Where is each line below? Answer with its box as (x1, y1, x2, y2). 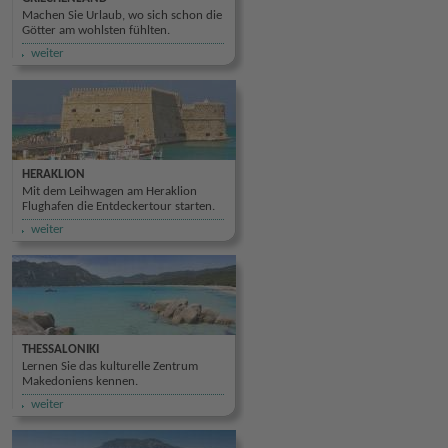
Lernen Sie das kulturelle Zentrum (22, 360, 198, 373)
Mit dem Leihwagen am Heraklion (22, 185, 197, 198)
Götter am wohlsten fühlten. (22, 24, 170, 37)
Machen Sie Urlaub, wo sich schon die (22, 9, 222, 22)
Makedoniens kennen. (22, 375, 138, 388)
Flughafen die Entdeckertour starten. (22, 200, 215, 213)
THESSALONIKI (22, 343, 99, 356)
